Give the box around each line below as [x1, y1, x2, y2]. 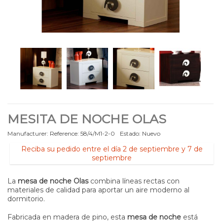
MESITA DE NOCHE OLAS [7, 111, 166, 126]
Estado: [120, 129, 141, 137]
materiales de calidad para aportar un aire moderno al [7, 185, 189, 194]
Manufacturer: [7, 129, 48, 137]
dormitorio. [7, 194, 45, 203]
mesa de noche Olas [18, 176, 88, 185]
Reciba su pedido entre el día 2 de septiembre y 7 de [21, 144, 203, 153]
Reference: [50, 129, 79, 137]
